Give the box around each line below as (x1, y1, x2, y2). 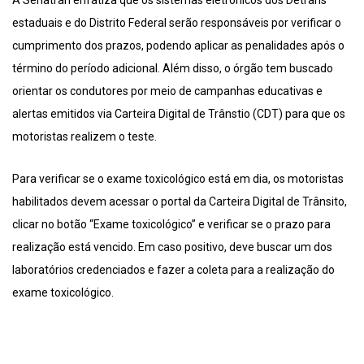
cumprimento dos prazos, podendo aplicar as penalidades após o (12, 39, 344, 53)
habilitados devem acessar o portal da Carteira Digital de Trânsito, (12, 195, 347, 209)
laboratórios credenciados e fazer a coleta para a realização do (12, 263, 335, 277)
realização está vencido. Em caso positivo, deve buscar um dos (12, 240, 332, 254)
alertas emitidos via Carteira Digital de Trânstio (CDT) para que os (12, 107, 345, 121)
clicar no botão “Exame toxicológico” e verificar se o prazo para (12, 218, 331, 232)
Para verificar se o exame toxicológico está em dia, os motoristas (12, 172, 344, 186)
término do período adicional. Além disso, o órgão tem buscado (12, 62, 333, 76)
